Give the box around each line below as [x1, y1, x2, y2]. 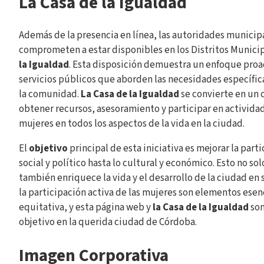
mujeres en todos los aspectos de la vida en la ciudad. [18, 116, 245, 131]
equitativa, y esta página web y [18, 200, 153, 214]
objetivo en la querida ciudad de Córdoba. [18, 214, 197, 229]
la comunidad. [18, 87, 81, 101]
